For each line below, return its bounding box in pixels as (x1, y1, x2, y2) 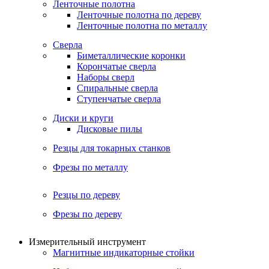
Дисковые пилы (77, 124, 142, 134)
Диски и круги (53, 113, 113, 123)
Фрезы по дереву (53, 209, 122, 219)
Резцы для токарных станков (53, 143, 171, 153)
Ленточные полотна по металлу (77, 20, 207, 31)
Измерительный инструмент (29, 237, 146, 247)
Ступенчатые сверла (77, 94, 161, 104)
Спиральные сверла (77, 83, 158, 93)
